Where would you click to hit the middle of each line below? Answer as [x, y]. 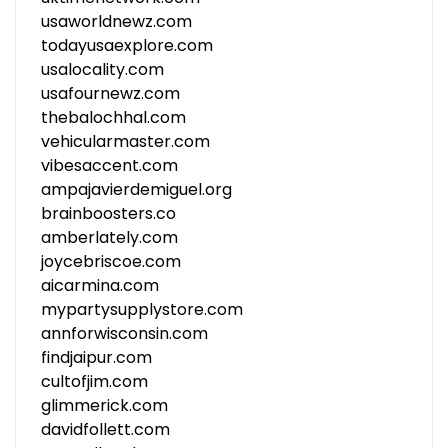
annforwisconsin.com [124, 333]
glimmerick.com [104, 405]
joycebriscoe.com [111, 261]
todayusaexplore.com [127, 45]
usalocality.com [102, 69]
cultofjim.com [94, 381]
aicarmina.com [100, 285]
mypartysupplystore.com [142, 309]
